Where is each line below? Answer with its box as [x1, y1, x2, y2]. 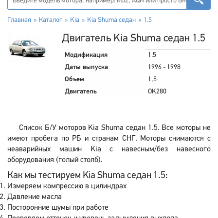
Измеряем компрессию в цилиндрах [7, 182, 127, 190]
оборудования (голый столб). [7, 156, 103, 164]
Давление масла [7, 193, 62, 201]
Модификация [65, 52, 108, 59]
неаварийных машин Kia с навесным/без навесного [7, 145, 211, 153]
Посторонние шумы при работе [7, 204, 109, 212]
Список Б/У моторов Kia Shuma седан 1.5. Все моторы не [19, 124, 211, 132]
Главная [7, 17, 31, 24]
